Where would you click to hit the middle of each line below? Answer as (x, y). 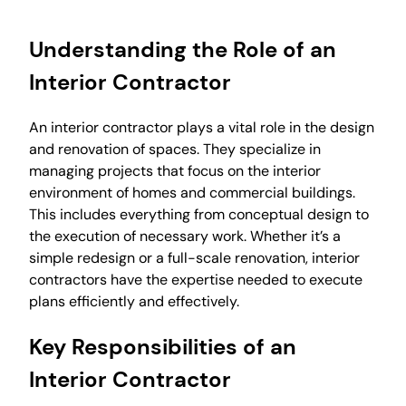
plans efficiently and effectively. (134, 301)
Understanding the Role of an (183, 49)
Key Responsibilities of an (163, 346)
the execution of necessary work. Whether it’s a (185, 236)
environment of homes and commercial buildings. (192, 192)
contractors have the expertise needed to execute (196, 279)
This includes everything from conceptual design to (199, 214)
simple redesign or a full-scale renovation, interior (194, 257)
